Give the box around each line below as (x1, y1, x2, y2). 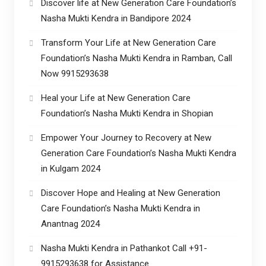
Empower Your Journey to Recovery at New (40, 132, 211, 143)
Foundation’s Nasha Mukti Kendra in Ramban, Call (40, 52, 232, 64)
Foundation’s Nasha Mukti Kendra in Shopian (40, 107, 213, 119)
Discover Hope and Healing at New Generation (40, 187, 220, 198)
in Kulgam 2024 (40, 163, 100, 174)
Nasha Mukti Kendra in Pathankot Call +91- (40, 242, 207, 254)
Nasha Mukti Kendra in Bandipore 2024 (40, 12, 191, 24)
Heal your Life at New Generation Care (40, 92, 191, 103)
